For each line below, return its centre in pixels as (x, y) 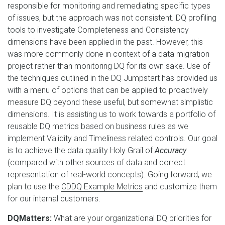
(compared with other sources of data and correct (96, 162)
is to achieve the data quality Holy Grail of (81, 150)
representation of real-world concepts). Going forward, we (110, 174)
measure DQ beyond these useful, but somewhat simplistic (110, 102)
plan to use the (34, 186)
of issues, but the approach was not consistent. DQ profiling (112, 18)
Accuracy (171, 150)
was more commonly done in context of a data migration (108, 54)
